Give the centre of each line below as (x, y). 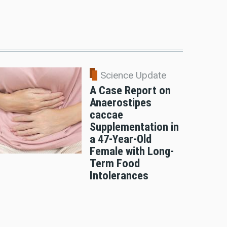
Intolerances (119, 176)
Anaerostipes (120, 103)
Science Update (133, 75)
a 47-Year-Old (120, 139)
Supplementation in (134, 127)
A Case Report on (130, 90)
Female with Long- (131, 151)
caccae (106, 115)
